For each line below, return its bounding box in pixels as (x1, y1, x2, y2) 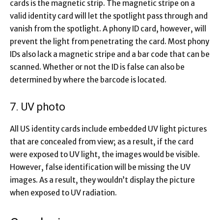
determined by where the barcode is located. (10, 75, 166, 84)
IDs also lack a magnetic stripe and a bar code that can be (10, 49, 210, 59)
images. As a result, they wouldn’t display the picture (10, 175, 195, 185)
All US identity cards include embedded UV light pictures (10, 124, 207, 134)
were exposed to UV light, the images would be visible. (10, 149, 200, 159)
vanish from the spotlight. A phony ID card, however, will (10, 24, 206, 33)
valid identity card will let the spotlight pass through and (10, 11, 208, 21)
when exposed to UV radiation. (10, 188, 117, 197)
